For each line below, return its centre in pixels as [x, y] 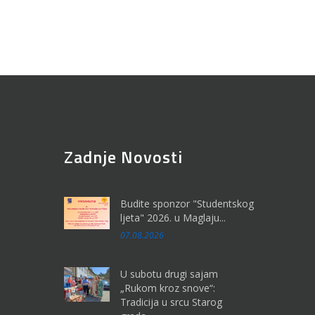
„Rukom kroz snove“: [168, 288]
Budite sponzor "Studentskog [187, 203]
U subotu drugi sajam [169, 274]
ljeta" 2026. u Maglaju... [173, 217]
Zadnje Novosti [123, 156]
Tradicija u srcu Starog [171, 302]
